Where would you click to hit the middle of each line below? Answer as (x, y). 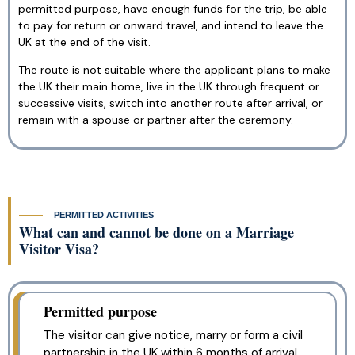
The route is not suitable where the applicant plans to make (174, 69)
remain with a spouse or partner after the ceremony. (156, 119)
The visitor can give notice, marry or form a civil (173, 336)
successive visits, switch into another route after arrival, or (170, 103)
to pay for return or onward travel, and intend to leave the (171, 25)
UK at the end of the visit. (84, 42)
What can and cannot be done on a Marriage (157, 233)
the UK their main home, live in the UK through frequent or (169, 86)
